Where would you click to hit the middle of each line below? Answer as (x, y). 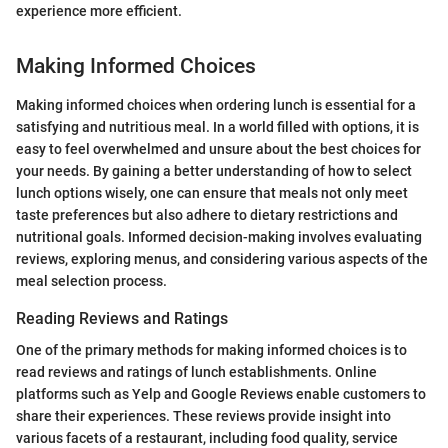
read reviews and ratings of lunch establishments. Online (196, 372)
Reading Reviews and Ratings (122, 318)
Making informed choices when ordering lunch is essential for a (216, 104)
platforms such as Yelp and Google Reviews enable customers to (221, 394)
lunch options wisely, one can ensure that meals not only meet (212, 192)
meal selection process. (91, 280)
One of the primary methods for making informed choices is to (211, 350)
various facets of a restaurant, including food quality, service (207, 438)
